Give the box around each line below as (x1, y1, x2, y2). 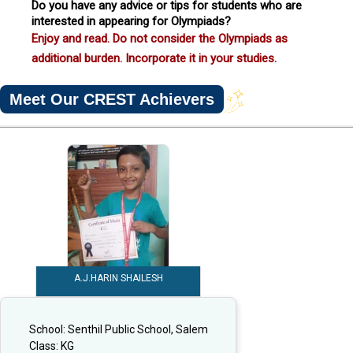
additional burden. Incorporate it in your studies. (32, 50, 277, 65)
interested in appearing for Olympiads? (32, 13, 231, 28)
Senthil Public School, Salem (67, 322, 208, 336)
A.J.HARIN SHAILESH (73, 273, 163, 284)
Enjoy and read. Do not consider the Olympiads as (32, 31, 288, 46)
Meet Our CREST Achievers (9, 90, 214, 108)
